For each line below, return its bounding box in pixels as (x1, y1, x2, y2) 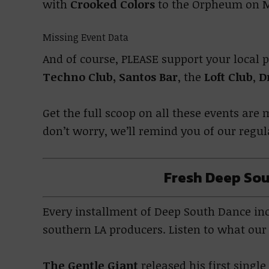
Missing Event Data (42, 30, 128, 44)
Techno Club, (42, 68, 116, 85)
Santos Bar (118, 68, 178, 85)
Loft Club (204, 68, 253, 85)
